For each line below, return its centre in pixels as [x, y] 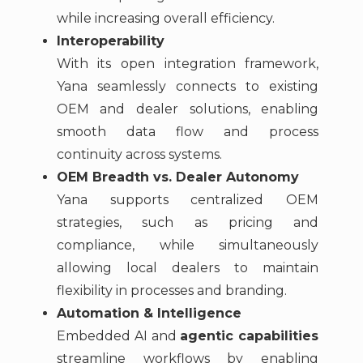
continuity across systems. [139, 155]
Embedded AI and [118, 336]
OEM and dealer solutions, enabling [188, 109]
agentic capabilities [250, 336]
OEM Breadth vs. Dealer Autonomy [177, 177]
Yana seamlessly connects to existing [188, 87]
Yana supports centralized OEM [188, 200]
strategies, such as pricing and [188, 223]
